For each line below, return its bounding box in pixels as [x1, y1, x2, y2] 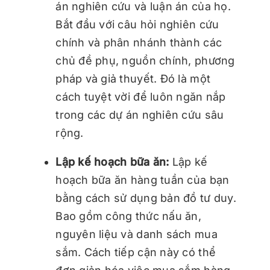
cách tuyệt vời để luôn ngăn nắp [55, 90, 226, 103]
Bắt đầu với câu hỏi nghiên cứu [55, 17, 219, 31]
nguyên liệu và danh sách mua [55, 227, 218, 240]
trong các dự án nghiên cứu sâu [55, 108, 224, 121]
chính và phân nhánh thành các [55, 36, 222, 49]
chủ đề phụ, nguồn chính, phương [55, 54, 235, 67]
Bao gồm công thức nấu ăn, [55, 209, 201, 222]
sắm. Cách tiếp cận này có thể [55, 245, 216, 259]
